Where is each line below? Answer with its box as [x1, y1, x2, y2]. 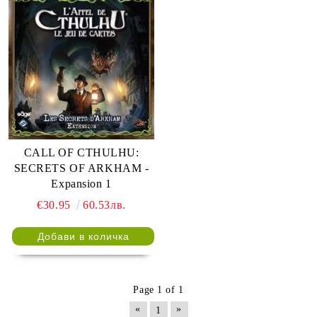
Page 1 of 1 [133, 284, 184, 296]
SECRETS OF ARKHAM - [13, 162, 149, 175]
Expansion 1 [51, 178, 112, 190]
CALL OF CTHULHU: [23, 146, 139, 159]
